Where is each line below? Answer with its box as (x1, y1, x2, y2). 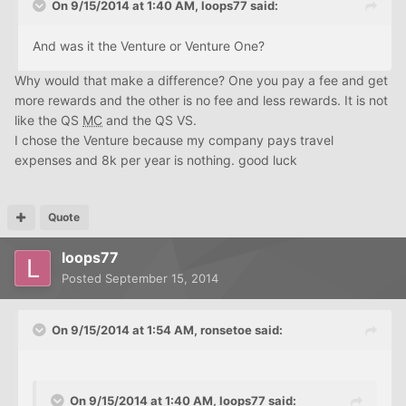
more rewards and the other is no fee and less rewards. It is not (14, 92, 388, 109)
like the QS (14, 112, 82, 129)
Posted (62, 271, 105, 286)
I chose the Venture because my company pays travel (14, 132, 333, 149)
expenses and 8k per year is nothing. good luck (14, 152, 297, 169)
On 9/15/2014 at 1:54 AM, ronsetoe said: (52, 323, 283, 338)
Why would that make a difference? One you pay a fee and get (14, 72, 388, 89)
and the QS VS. (102, 112, 197, 129)
